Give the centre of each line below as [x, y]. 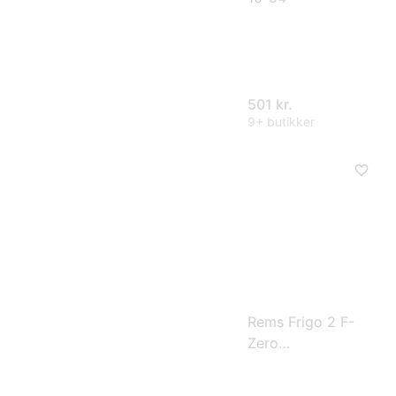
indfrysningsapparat [314, 365]
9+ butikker [281, 121]
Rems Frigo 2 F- [301, 322]
